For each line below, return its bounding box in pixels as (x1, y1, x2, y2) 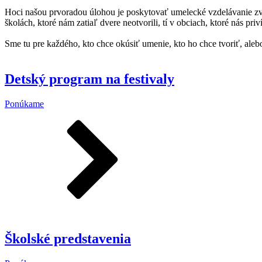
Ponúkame (5, 99, 44, 109)
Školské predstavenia (5, 231, 131, 247)
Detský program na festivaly (5, 71, 174, 87)
